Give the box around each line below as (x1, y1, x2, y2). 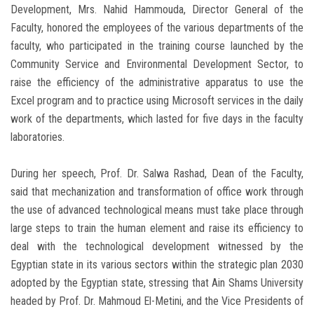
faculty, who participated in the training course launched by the (11, 39, 303, 53)
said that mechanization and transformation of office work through (11, 185, 303, 199)
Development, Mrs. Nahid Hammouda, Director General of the (11, 3, 303, 17)
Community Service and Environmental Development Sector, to (11, 57, 303, 71)
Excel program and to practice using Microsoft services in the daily (11, 94, 303, 108)
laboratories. (11, 130, 64, 144)
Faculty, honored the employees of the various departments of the (11, 21, 303, 35)
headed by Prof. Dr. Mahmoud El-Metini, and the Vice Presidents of (11, 294, 303, 308)
